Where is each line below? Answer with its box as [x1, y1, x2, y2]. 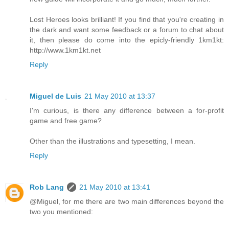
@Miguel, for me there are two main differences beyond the [30, 197, 224, 206]
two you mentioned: [30, 208, 93, 216]
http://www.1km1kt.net [30, 46, 101, 55]
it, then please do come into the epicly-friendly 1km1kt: [30, 36, 224, 44]
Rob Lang [30, 183, 64, 192]
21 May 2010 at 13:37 [84, 92, 155, 101]
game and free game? [30, 117, 102, 125]
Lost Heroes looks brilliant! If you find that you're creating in [30, 15, 224, 24]
